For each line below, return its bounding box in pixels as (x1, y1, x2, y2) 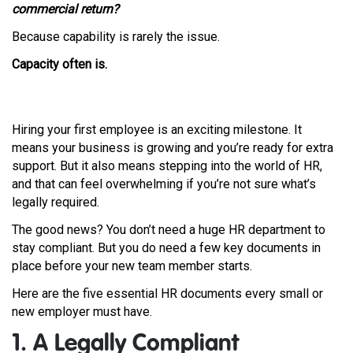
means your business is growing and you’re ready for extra (12, 140, 333, 155)
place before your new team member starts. (12, 258, 255, 273)
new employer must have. (12, 304, 155, 319)
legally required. (12, 195, 102, 210)
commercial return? (12, 2, 119, 17)
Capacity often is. (12, 57, 107, 72)
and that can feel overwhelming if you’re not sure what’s (12, 176, 316, 191)
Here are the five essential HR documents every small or (12, 286, 323, 301)
